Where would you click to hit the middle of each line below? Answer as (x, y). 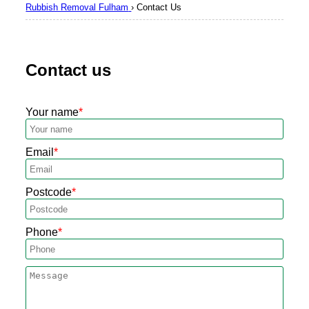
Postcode (49, 192)
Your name (52, 112)
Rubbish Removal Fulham (77, 7)
